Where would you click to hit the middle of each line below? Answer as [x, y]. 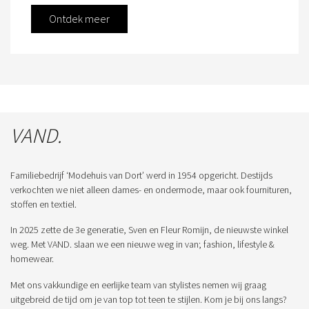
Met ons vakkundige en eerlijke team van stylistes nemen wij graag [138, 285]
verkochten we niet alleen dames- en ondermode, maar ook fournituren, [151, 189]
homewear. [32, 259]
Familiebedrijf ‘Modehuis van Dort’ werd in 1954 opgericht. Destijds [141, 175]
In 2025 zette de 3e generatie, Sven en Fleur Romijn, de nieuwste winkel [149, 230]
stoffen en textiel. [43, 204]
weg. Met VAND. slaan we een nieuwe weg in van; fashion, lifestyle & [142, 245]
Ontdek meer [79, 18]
